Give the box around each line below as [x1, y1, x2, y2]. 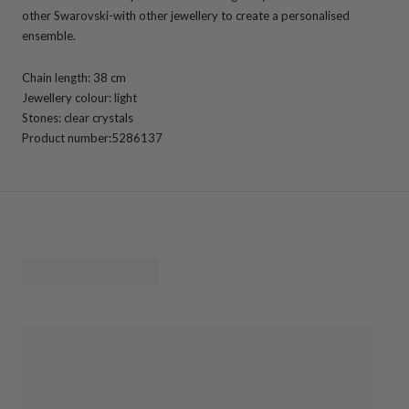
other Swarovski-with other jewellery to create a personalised [22, 7, 350, 23]
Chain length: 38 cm [22, 69, 126, 85]
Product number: [22, 130, 111, 145]
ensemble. [22, 27, 76, 43]
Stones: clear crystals [22, 110, 133, 125]
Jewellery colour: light [22, 89, 137, 105]
